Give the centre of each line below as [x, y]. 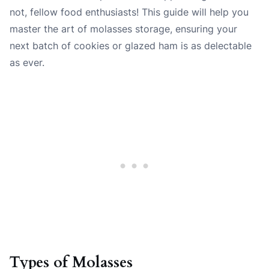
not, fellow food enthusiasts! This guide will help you [129, 12]
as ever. [27, 63]
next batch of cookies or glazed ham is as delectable [131, 46]
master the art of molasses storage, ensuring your [123, 29]
